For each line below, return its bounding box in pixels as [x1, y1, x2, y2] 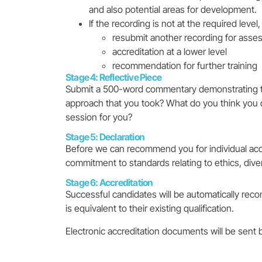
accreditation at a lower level [112, 45, 227, 57]
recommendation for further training [112, 59, 257, 71]
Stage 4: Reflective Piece [65, 71, 161, 83]
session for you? [65, 111, 132, 123]
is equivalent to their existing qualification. [65, 202, 234, 215]
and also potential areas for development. [89, 3, 257, 15]
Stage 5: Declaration [65, 131, 144, 143]
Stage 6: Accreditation [65, 177, 153, 189]
